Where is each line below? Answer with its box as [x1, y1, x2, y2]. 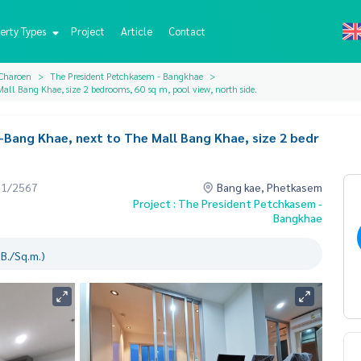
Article [120, 24, 152, 38]
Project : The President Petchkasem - [132, 195, 322, 210]
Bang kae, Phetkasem [214, 180, 322, 194]
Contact [168, 24, 205, 38]
